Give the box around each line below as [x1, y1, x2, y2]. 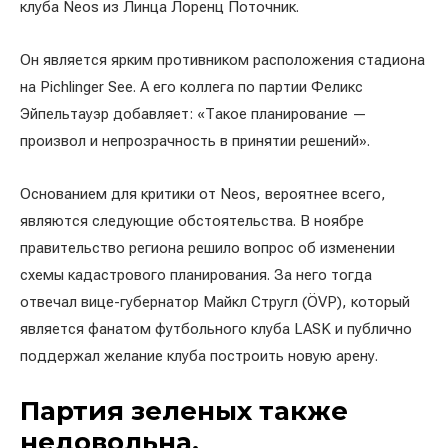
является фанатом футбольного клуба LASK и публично [20, 320, 412, 338]
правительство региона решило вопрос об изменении [20, 239, 395, 257]
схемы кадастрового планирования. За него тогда [20, 266, 372, 284]
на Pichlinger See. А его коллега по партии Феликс [20, 78, 363, 96]
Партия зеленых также [20, 395, 348, 427]
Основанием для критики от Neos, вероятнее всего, [20, 185, 386, 203]
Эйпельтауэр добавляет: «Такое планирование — [20, 105, 367, 123]
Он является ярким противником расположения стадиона [20, 51, 425, 69]
